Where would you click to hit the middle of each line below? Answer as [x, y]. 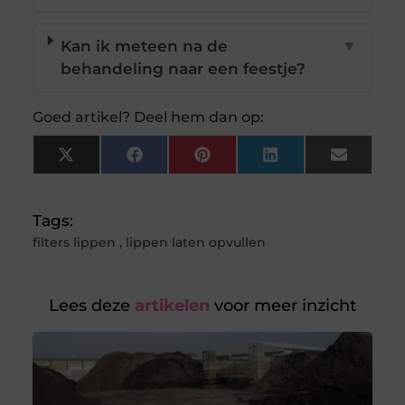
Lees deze [89, 306]
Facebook [181, 161]
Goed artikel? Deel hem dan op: [148, 118]
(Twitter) [106, 177]
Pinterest [246, 161]
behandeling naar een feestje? [183, 69]
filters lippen [74, 243]
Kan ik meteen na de [144, 47]
